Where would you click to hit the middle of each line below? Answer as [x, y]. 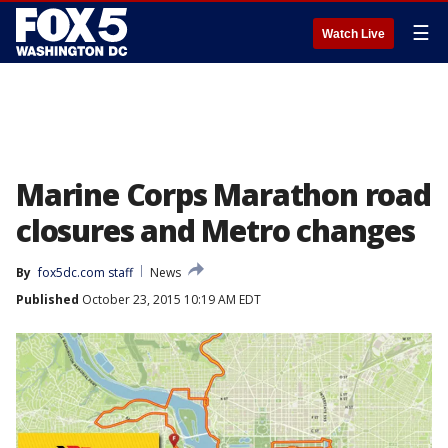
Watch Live [353, 34]
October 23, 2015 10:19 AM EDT [170, 299]
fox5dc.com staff [85, 272]
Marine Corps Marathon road [223, 194]
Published [47, 299]
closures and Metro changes [215, 230]
